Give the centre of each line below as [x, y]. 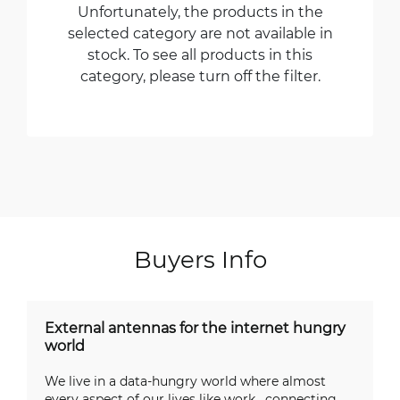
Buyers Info [200, 259]
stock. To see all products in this [200, 54]
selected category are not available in [200, 33]
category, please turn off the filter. [200, 75]
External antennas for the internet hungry [195, 327]
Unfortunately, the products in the [200, 11]
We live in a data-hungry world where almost [185, 381]
